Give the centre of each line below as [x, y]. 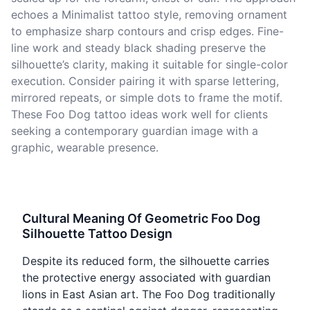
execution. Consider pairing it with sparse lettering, [145, 81]
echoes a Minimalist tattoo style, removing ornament [149, 15]
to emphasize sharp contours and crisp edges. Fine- [147, 31]
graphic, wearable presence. [85, 148]
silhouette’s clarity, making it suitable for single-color [149, 65]
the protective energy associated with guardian [146, 278]
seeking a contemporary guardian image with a [135, 131]
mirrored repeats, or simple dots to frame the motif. [147, 98]
